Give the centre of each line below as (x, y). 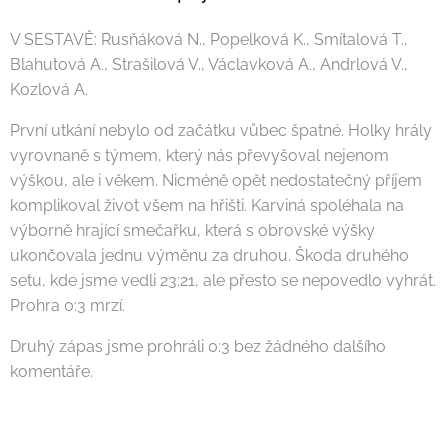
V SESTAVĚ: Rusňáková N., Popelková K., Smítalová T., (209, 39)
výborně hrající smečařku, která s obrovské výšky (192, 230)
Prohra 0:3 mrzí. (69, 305)
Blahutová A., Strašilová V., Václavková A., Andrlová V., (209, 64)
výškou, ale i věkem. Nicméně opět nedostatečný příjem (216, 180)
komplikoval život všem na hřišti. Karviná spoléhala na (207, 205)
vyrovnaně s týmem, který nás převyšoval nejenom (199, 155)
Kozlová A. (49, 89)
